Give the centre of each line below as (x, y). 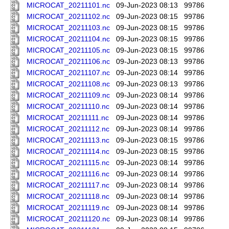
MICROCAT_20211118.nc (68, 197)
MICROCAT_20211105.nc (68, 51)
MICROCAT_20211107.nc (68, 73)
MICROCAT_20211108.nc (68, 84)
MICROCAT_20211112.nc (68, 129)
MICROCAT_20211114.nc (68, 152)
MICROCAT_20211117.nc (68, 186)
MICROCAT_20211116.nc (68, 174)
